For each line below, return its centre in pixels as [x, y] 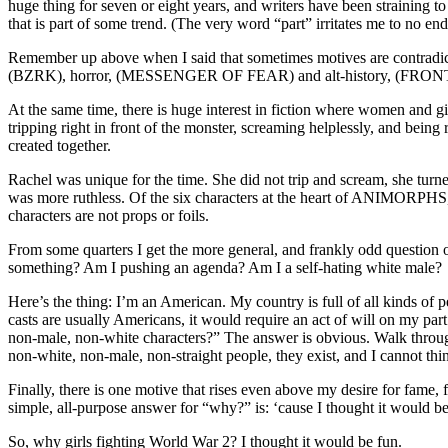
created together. [59, 146]
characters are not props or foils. [108, 216]
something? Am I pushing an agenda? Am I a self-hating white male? [225, 268]
